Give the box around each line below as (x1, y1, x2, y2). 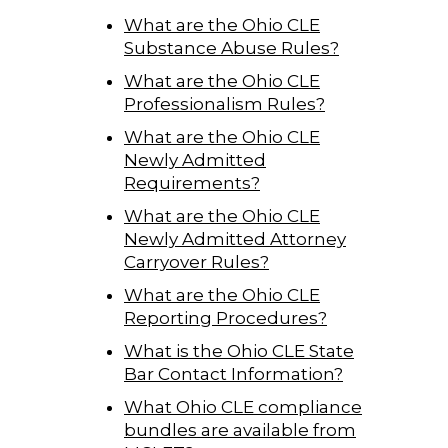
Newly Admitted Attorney (124, 228, 346, 249)
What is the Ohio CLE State (124, 340, 354, 361)
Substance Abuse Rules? (124, 37, 339, 58)
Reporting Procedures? (124, 307, 327, 328)
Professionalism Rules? (124, 93, 325, 114)
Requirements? (124, 172, 260, 193)
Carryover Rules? (124, 251, 269, 272)
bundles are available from (124, 419, 356, 440)
